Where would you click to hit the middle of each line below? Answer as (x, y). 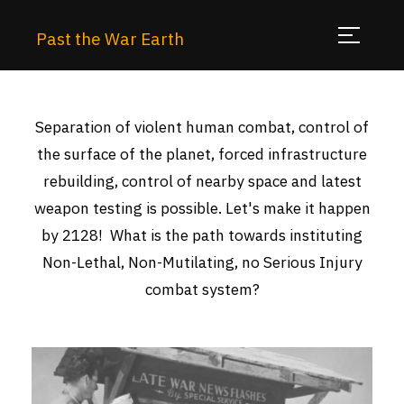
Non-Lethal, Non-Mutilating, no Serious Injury (202, 262)
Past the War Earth (110, 38)
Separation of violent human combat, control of (202, 127)
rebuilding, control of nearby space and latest (202, 181)
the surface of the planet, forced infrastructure (202, 154)
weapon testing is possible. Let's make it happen (202, 208)
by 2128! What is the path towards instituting (202, 235)
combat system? (202, 289)
